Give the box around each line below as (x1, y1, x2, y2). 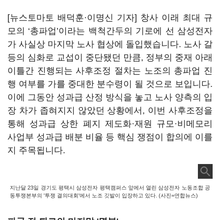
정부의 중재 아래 (146, 53, 213, 62)
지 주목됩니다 (7, 145, 63, 155)
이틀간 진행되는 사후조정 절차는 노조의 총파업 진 (7, 66, 213, 76)
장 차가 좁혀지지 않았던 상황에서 (7, 106, 143, 115)
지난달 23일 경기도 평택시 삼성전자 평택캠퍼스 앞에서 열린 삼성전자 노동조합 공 (10, 185, 210, 191)
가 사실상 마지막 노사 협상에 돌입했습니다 (7, 39, 179, 49)
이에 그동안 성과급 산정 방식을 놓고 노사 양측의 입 (7, 92, 213, 102)
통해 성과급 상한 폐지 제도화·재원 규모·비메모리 (7, 119, 213, 129)
